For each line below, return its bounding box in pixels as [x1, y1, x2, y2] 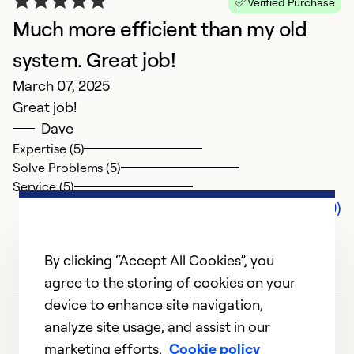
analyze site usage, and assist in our [44, 318, 270, 335]
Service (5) [13, 179, 74, 195]
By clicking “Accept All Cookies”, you [44, 251, 274, 269]
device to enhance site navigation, [44, 296, 263, 313]
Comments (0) [239, 198, 341, 218]
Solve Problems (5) [13, 160, 122, 176]
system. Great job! [13, 47, 176, 73]
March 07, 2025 [13, 77, 111, 95]
